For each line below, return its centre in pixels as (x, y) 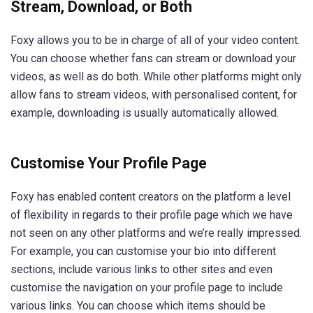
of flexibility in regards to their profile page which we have (152, 215)
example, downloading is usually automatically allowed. (145, 112)
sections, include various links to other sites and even (141, 270)
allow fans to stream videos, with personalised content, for (154, 94)
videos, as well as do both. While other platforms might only (156, 76)
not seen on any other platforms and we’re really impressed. (156, 233)
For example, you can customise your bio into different (143, 252)
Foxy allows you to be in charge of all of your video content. (155, 40)
